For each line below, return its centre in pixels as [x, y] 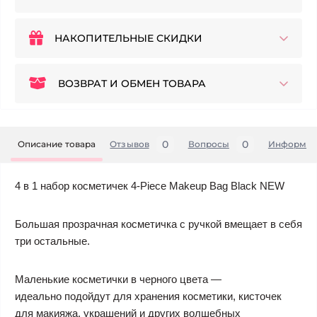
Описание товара [57, 144]
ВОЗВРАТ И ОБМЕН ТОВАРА [132, 84]
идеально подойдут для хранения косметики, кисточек [148, 296]
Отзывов [129, 144]
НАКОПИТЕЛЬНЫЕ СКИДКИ [128, 39]
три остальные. [52, 241]
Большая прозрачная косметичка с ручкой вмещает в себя [158, 224]
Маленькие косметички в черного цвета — [118, 279]
